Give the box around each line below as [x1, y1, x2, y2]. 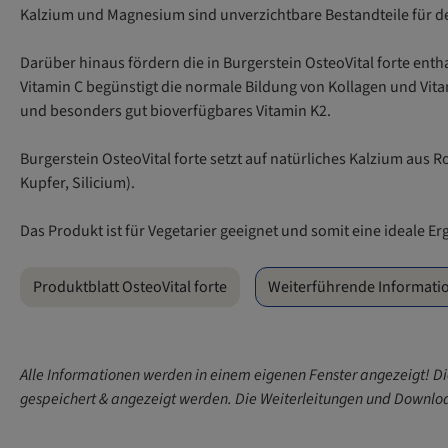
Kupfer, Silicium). [20, 172, 138, 195]
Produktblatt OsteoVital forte [33, 276, 227, 299]
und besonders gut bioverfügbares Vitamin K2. [20, 100, 334, 123]
